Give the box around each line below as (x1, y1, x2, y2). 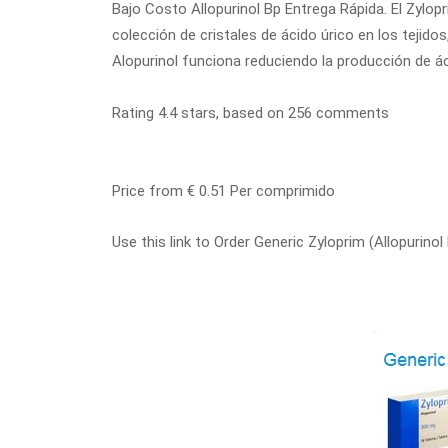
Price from (112, 182, 187, 200)
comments (312, 104, 389, 122)
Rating (112, 104, 158, 122)
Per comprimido (226, 182, 335, 200)
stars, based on (177, 104, 288, 122)
